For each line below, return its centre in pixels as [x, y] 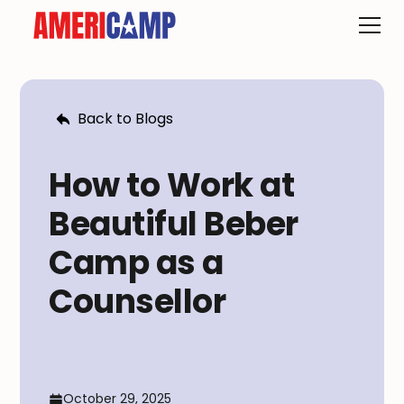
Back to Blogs [126, 119]
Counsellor [138, 302]
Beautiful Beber [174, 224]
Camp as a [136, 263]
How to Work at [172, 185]
